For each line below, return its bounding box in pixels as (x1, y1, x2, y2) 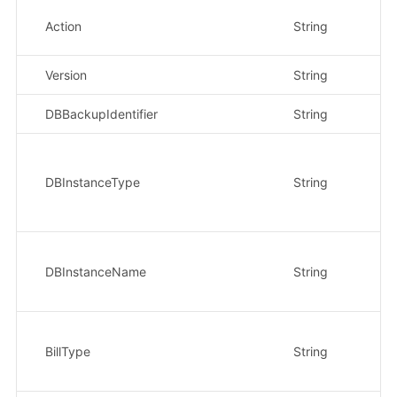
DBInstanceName (44, 263, 146, 279)
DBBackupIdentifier (44, 105, 158, 121)
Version (44, 66, 87, 82)
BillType (44, 343, 90, 359)
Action (44, 18, 82, 34)
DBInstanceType (44, 174, 140, 190)
